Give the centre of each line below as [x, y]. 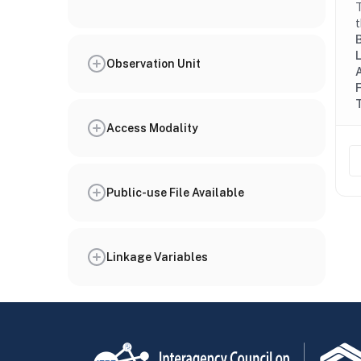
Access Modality [152, 128]
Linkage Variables [157, 257]
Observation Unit [154, 63]
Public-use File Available [175, 192]
